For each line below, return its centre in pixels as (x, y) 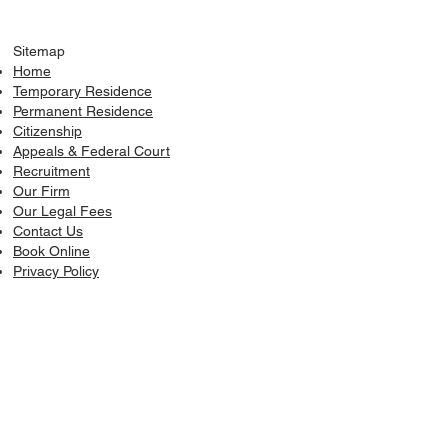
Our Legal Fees (62, 211)
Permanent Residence (83, 111)
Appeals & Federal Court (91, 151)
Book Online (51, 251)
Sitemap (39, 51)
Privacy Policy (56, 271)
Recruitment (51, 171)
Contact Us (48, 231)
